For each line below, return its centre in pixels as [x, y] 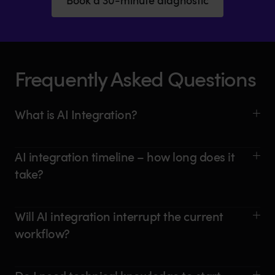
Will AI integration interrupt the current [119, 216]
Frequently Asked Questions [135, 78]
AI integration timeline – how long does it [125, 156]
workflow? [42, 233]
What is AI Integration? [76, 114]
